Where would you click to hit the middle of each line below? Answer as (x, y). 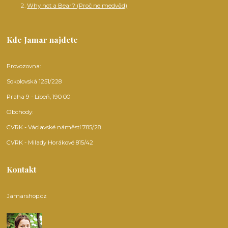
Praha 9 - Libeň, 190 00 (39, 97)
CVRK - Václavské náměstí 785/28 (54, 127)
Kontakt (22, 169)
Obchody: (20, 112)
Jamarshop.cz (27, 196)
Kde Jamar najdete (42, 40)
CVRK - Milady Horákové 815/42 (50, 143)
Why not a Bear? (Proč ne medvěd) (77, 6)
